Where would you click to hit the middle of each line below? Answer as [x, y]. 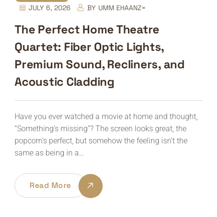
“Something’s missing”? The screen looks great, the [101, 128]
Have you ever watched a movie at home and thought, [106, 116]
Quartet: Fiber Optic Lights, [89, 46]
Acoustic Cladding [64, 81]
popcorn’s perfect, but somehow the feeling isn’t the [101, 140]
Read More [50, 185]
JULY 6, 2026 [50, 8]
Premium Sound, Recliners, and [100, 64]
